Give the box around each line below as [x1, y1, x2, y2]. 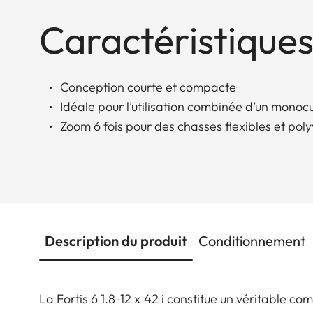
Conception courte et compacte [60, 78, 236, 95]
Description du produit [45, 231, 187, 249]
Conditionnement [198, 231, 305, 249]
